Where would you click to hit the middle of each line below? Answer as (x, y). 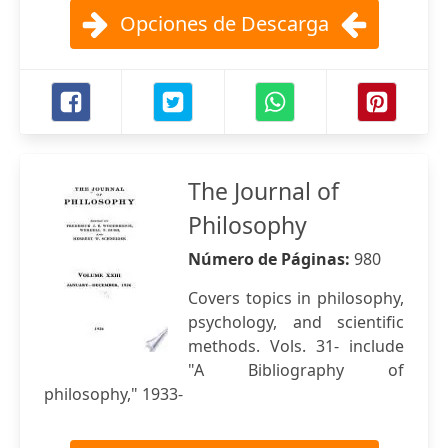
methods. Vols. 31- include (296, 346)
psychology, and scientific (296, 322)
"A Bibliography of (296, 370)
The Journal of (263, 191)
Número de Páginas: (271, 259)
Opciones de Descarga (224, 23)
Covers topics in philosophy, (296, 298)
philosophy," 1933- (113, 394)
